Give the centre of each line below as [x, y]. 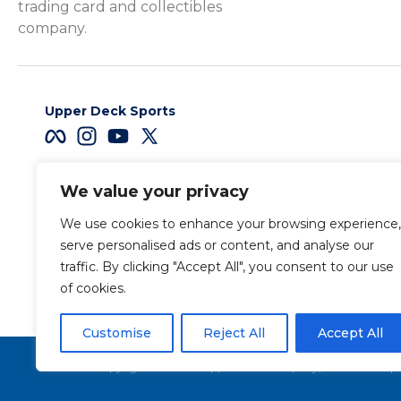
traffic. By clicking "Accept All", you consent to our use [227, 267]
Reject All [235, 333]
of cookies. [93, 288]
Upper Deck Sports [110, 111]
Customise [117, 333]
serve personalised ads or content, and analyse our [217, 245]
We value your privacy [154, 192]
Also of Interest [196, 308]
